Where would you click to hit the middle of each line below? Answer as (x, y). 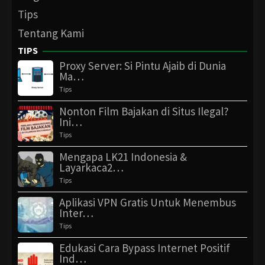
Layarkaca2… (91, 167)
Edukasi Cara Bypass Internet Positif (145, 248)
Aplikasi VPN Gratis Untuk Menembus (148, 202)
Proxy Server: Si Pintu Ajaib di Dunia (143, 65)
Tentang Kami (51, 33)
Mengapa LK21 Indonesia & (123, 156)
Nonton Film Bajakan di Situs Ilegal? (144, 111)
